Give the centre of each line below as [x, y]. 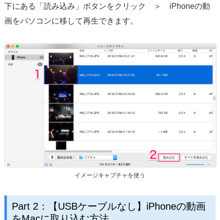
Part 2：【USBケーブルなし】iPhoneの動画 [109, 206]
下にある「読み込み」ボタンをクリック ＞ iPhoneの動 [107, 6]
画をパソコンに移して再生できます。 [71, 21]
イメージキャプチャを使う [110, 175]
